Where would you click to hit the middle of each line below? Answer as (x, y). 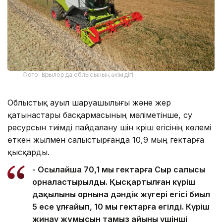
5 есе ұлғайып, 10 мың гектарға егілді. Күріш (121, 207)
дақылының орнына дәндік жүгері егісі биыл (121, 194)
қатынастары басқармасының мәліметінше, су (100, 115)
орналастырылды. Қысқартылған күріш (114, 182)
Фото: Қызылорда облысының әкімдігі (78, 75)
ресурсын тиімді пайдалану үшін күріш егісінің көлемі (109, 128)
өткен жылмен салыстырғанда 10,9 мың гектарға (106, 140)
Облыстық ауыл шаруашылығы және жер (89, 103)
